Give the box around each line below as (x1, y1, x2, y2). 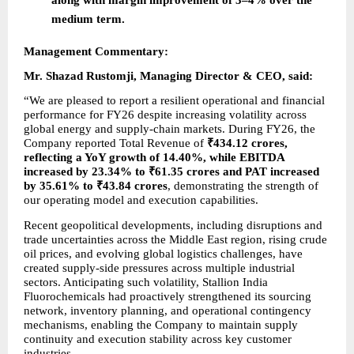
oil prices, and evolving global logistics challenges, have (24, 247, 303, 260)
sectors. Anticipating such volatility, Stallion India (24, 275, 268, 288)
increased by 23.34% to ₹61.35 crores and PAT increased (24, 165, 319, 179)
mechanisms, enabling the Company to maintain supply (24, 318, 298, 331)
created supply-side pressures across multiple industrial (24, 261, 295, 274)
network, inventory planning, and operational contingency (24, 303, 311, 317)
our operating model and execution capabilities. (24, 194, 258, 207)
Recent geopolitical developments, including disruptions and (24, 218, 322, 232)
